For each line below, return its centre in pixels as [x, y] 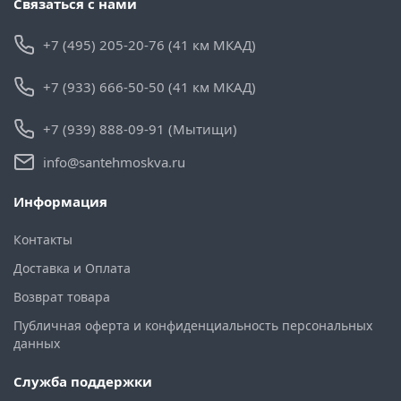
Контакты [43, 240]
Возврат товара [62, 297]
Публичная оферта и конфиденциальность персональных [193, 326]
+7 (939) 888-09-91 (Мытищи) [140, 129]
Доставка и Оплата [72, 269]
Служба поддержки [83, 382]
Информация [60, 202]
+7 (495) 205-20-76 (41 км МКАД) [149, 45]
